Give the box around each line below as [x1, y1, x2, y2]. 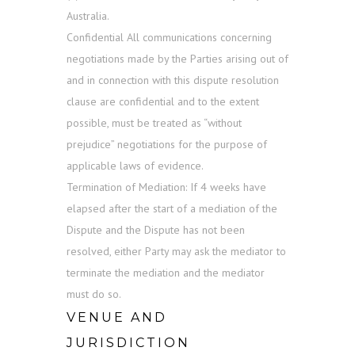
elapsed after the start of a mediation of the [67, 201, 277, 216]
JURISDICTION [67, 335, 190, 351]
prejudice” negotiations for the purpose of [67, 137, 267, 152]
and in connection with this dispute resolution [67, 73, 279, 88]
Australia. [67, 9, 109, 24]
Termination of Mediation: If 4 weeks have [67, 180, 266, 195]
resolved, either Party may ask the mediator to [67, 244, 286, 259]
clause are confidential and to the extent [67, 94, 259, 109]
